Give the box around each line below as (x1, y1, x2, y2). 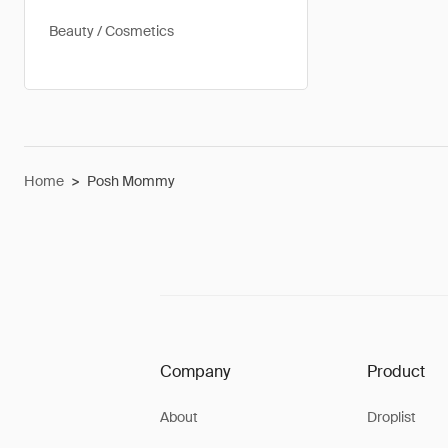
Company (160, 361, 230, 382)
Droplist (366, 408, 416, 426)
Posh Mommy (87, 172, 175, 190)
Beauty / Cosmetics (49, 22, 174, 40)
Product (366, 361, 425, 382)
